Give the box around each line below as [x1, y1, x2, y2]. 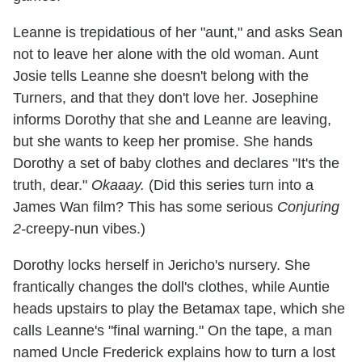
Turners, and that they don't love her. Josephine [13, 90, 318, 107]
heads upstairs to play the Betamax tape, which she [13, 301, 345, 318]
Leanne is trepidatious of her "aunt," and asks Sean [13, 24, 343, 41]
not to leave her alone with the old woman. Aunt [13, 46, 318, 63]
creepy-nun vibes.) [26, 221, 145, 238]
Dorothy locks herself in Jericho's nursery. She [13, 257, 310, 274]
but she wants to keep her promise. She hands [13, 133, 313, 150]
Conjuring [277, 199, 339, 216]
